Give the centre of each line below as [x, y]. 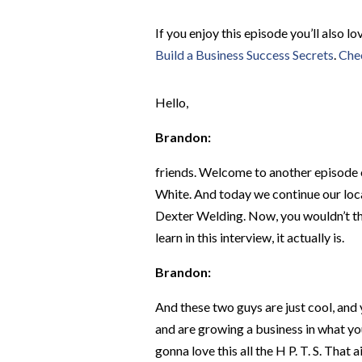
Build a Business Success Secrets [244, 55]
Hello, [173, 103]
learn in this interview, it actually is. [251, 238]
